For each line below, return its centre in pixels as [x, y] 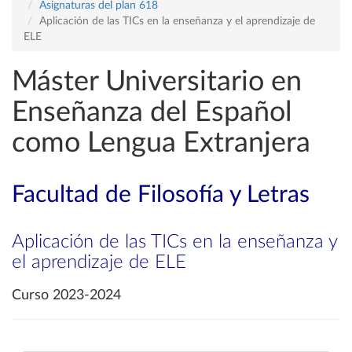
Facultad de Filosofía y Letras [161, 195]
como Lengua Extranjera [161, 143]
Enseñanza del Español [152, 112]
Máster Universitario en [157, 82]
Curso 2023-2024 [66, 295]
